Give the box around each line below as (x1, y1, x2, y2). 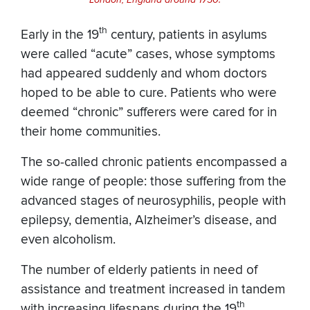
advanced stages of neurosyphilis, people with (21, 192, 286, 209)
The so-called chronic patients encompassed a (21, 154, 287, 170)
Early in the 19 (21, 26, 99, 43)
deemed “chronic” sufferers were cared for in (21, 104, 277, 120)
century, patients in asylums (107, 26, 267, 43)
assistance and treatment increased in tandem (21, 281, 285, 298)
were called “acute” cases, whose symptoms (21, 46, 275, 62)
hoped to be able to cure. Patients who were (21, 84, 277, 101)
